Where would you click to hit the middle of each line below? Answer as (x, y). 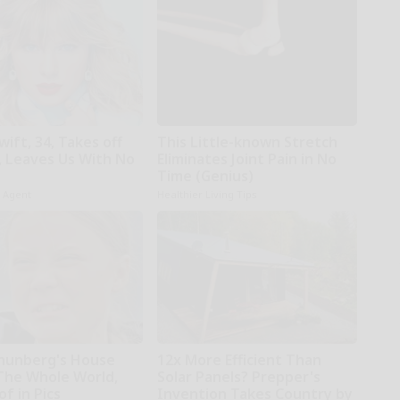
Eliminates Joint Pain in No (246, 159)
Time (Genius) (205, 176)
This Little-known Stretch (247, 142)
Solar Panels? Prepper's (238, 377)
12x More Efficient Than (239, 360)
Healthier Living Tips (207, 195)
